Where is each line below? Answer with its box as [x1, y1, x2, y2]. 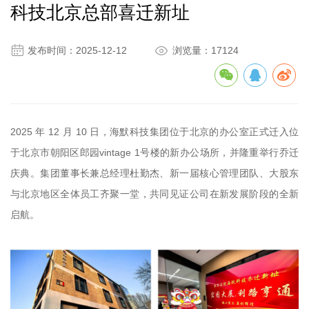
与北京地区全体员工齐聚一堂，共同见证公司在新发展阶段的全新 [10, 188, 299, 199]
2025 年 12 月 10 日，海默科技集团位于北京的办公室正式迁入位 [10, 126, 299, 137]
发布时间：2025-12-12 [28, 45, 127, 56]
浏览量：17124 [172, 45, 239, 56]
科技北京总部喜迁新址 [10, 2, 190, 23]
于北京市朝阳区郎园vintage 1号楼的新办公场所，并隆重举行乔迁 [10, 147, 299, 158]
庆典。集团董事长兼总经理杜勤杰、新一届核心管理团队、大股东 [10, 168, 299, 179]
